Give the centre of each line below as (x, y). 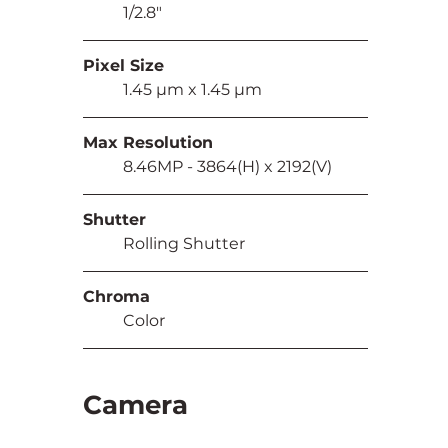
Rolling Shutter (184, 243)
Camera (136, 404)
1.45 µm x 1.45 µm (193, 89)
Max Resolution (148, 142)
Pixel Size (124, 65)
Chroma (117, 296)
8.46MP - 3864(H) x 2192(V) (228, 166)
